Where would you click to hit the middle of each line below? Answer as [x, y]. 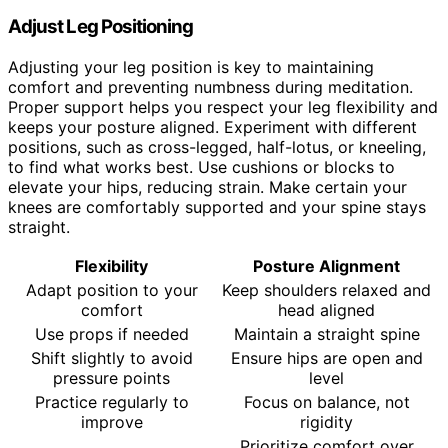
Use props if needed [111, 334]
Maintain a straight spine [326, 334]
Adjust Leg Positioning [101, 27]
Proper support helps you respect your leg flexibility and [223, 107]
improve [111, 422]
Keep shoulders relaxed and [326, 290]
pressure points [111, 378]
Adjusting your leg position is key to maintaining [191, 67]
